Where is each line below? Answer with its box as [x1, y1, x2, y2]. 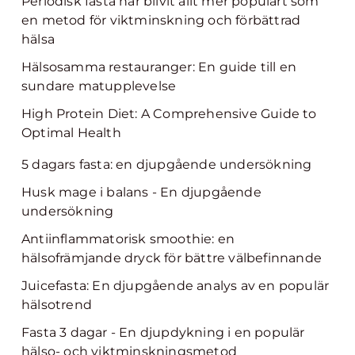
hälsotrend [21, 297, 92, 312]
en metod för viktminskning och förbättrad [21, 13, 301, 28]
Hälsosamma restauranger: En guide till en [21, 59, 297, 74]
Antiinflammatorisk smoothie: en [21, 231, 235, 246]
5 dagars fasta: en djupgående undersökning [21, 157, 312, 172]
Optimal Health [21, 125, 121, 140]
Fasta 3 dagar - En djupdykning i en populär [21, 325, 305, 340]
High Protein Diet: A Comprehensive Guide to [21, 106, 317, 121]
